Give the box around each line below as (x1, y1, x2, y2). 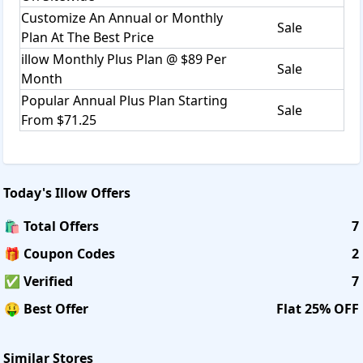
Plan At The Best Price (21, 28, 154, 46)
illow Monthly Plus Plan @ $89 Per (21, 49, 227, 68)
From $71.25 (21, 110, 96, 129)
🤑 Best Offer (4, 299, 88, 318)
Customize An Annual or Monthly (21, 8, 223, 27)
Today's (3, 183, 55, 202)
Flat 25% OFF (276, 299, 359, 318)
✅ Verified (4, 271, 73, 290)
